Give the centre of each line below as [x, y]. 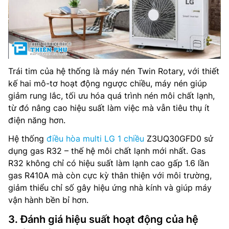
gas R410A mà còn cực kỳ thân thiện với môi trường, [110, 176]
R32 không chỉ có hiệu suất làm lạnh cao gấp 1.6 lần [109, 163]
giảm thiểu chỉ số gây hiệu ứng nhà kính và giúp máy [110, 188]
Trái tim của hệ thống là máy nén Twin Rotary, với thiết [114, 71]
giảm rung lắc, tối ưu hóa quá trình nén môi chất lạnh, [111, 96]
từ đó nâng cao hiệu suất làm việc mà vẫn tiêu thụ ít [109, 108]
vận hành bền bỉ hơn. [48, 200]
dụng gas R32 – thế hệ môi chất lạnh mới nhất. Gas [107, 151]
